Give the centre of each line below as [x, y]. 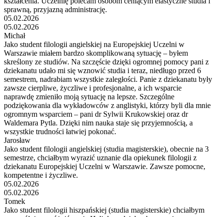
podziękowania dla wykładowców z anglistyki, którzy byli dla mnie [107, 105]
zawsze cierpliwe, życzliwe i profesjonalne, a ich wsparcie [93, 88]
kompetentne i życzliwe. [41, 175]
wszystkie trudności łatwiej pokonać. [60, 131]
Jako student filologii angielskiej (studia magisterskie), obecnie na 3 [106, 149]
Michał [15, 35]
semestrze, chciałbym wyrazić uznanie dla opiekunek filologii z [100, 157]
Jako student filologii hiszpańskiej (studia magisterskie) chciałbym [104, 210]
